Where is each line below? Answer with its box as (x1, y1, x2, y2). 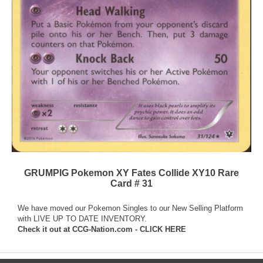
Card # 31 (110, 178, 153, 189)
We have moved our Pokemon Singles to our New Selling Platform (18, 204, 243, 213)
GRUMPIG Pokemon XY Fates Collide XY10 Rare (24, 168, 239, 178)
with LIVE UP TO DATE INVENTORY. (18, 214, 147, 224)
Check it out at (18, 225, 72, 234)
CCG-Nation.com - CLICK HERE (72, 225, 186, 234)
